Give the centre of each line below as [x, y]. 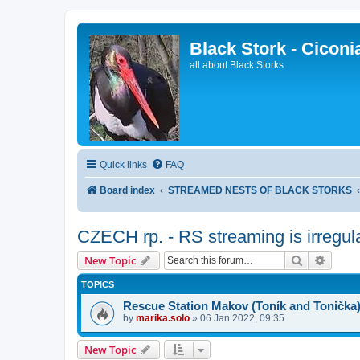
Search [320, 259]
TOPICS [98, 284]
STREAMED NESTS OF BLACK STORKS [260, 190]
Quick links [123, 165]
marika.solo [163, 318]
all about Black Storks [237, 65]
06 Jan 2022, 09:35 [242, 318]
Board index [127, 190]
